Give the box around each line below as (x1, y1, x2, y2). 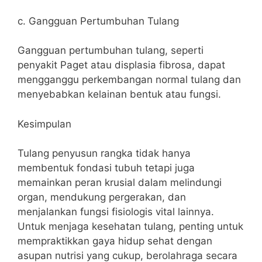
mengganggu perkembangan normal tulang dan (18, 74, 241, 85)
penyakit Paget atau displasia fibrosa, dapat (18, 59, 225, 71)
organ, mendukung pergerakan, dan (18, 191, 186, 203)
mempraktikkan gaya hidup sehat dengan (18, 235, 212, 247)
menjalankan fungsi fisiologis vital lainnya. (18, 206, 214, 218)
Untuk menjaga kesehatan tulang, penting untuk (18, 220, 243, 232)
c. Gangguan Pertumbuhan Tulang (18, 15, 179, 27)
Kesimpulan (18, 118, 71, 130)
